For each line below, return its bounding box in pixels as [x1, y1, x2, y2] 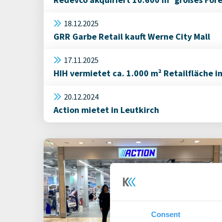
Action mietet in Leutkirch [54, 104, 159, 115]
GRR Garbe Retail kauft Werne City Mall [54, 31, 210, 42]
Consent [151, 210, 181, 219]
